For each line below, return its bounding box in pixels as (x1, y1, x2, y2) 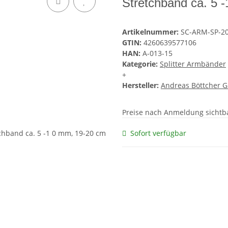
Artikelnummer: (122, 27, 181, 37)
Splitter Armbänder (160, 59, 226, 69)
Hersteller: (122, 80, 159, 91)
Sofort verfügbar (130, 128, 186, 138)
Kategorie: (122, 59, 160, 69)
